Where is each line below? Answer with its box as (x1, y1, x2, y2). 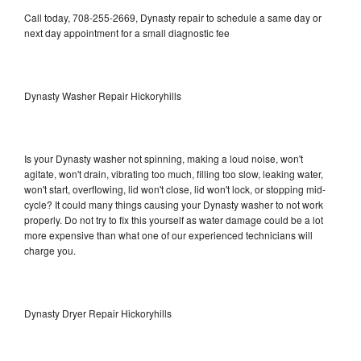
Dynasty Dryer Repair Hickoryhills (24, 305, 172, 320)
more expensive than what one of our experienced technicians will (24, 227, 313, 242)
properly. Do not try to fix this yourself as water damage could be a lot (24, 212, 323, 226)
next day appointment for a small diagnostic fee (24, 25, 230, 39)
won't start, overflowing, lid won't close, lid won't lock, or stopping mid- (24, 181, 326, 196)
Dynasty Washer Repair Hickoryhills (24, 88, 181, 102)
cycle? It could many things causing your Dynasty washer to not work (24, 197, 323, 211)
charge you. (24, 243, 76, 257)
